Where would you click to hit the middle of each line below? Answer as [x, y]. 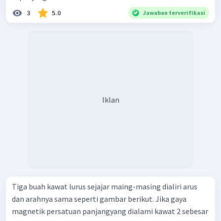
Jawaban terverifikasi [174, 12]
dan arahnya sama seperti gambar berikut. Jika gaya [84, 199]
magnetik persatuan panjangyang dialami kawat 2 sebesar [110, 211]
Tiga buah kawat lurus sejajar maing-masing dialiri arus [105, 186]
